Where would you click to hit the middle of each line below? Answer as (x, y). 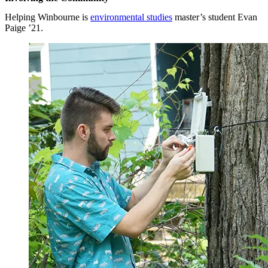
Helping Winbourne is (48, 17)
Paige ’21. (24, 28)
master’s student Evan (215, 17)
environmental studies (131, 17)
